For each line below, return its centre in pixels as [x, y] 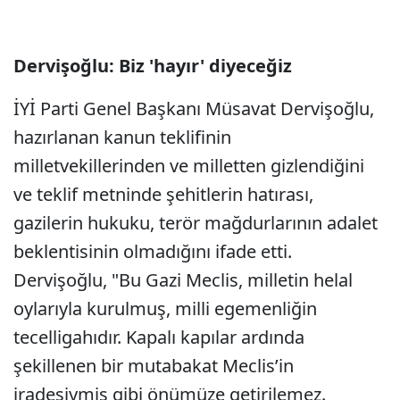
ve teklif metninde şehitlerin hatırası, [163, 194]
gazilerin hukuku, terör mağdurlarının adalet [196, 223]
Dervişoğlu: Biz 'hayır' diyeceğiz [153, 66]
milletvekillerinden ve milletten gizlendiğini [189, 166]
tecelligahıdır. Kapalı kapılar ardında [159, 337]
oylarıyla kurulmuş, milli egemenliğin [165, 308]
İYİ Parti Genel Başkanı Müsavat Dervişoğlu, [194, 108]
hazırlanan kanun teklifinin [122, 137]
